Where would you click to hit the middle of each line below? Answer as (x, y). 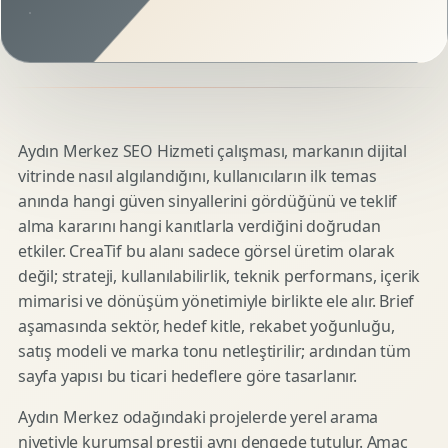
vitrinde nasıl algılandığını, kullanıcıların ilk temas (197, 176)
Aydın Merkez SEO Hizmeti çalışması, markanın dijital (213, 151)
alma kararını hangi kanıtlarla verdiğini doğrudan (199, 226)
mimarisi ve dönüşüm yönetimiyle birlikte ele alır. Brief (216, 301)
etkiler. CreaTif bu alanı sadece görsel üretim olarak (206, 251)
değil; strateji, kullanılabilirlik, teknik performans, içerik (219, 276)
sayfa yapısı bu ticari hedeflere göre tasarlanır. (187, 376)
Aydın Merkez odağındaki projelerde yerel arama (198, 417)
